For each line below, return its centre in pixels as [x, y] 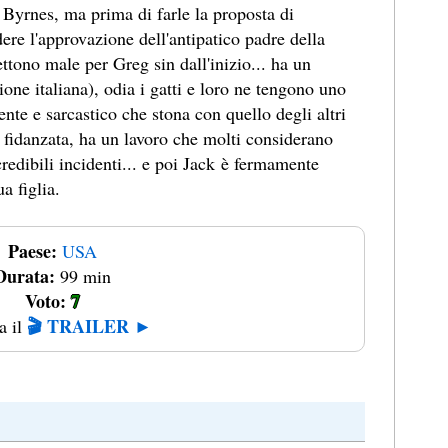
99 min [83, 276]
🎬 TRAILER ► [89, 326]
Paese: [32, 251]
